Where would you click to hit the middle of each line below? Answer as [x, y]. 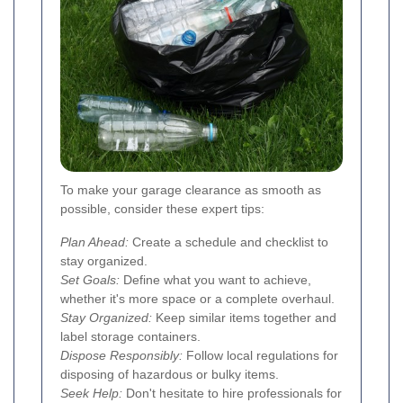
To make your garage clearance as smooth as [191, 190]
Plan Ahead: [94, 242]
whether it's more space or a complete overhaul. [197, 299]
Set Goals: [90, 280]
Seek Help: [91, 394]
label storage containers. [130, 337]
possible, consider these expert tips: [162, 209]
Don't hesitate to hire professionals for [232, 394]
